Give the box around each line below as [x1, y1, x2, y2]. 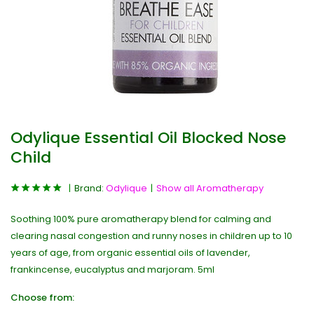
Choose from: [11, 291, 74, 304]
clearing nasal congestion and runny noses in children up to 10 [11, 229, 292, 243]
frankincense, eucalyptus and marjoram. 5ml [11, 263, 214, 276]
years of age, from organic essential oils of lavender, [11, 246, 250, 259]
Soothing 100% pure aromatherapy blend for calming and [11, 212, 271, 226]
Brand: [74, 182, 106, 195]
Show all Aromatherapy [156, 182, 264, 195]
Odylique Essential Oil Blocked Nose [11, 127, 286, 149]
